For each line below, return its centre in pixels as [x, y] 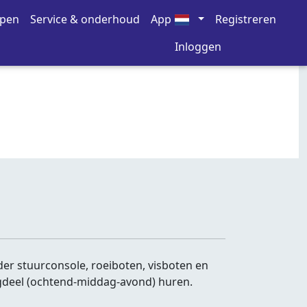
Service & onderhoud [85, 19]
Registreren [246, 19]
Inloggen [198, 47]
